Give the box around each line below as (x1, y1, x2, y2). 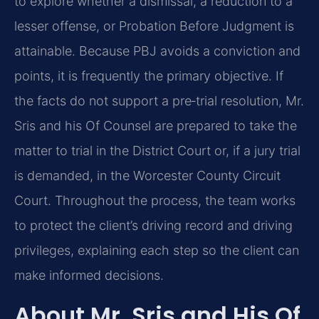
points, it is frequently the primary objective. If (14, 68, 283, 84)
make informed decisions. (14, 268, 164, 283)
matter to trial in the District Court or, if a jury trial (14, 143, 300, 159)
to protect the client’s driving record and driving (14, 218, 293, 234)
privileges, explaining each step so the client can (14, 243, 299, 258)
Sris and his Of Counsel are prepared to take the (14, 118, 297, 134)
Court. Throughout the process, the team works (14, 193, 296, 209)
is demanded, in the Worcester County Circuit (14, 168, 281, 184)
